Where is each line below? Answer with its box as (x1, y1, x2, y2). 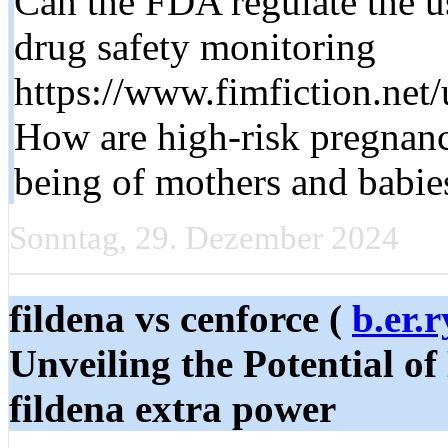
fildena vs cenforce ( (9, 296, 352, 340)
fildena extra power (9, 386, 336, 430)
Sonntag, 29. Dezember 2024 (9, 219, 399, 256)
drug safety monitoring (14, 24, 376, 68)
